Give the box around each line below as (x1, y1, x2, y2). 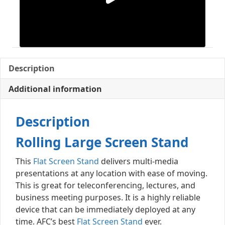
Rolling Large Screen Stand (16, 133, 188, 151)
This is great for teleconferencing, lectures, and (16, 180, 195, 191)
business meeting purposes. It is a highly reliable (16, 192, 200, 203)
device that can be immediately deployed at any (16, 204, 195, 215)
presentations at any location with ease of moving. (16, 168, 207, 179)
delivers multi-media (99, 156, 178, 167)
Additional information (9, 83, 102, 94)
